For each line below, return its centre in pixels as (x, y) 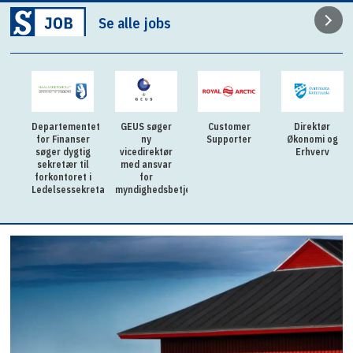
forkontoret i (63, 177)
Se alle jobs (135, 23)
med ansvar (146, 165)
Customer (229, 127)
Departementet (66, 127)
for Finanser (63, 139)
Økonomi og (312, 139)
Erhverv (312, 152)
